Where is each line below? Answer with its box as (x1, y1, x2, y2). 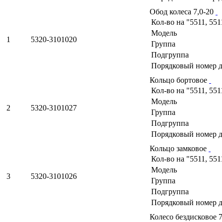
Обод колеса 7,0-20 (150, 7, 216, 16)
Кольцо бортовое (150, 75, 209, 84)
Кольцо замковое (150, 144, 209, 153)
